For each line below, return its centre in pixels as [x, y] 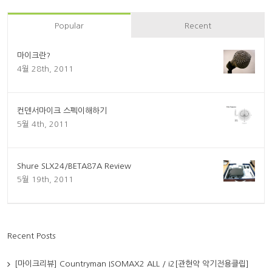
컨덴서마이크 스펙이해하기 [62, 111]
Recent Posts [31, 236]
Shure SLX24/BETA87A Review [74, 166]
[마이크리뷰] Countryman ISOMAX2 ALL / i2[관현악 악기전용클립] [132, 264]
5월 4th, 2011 [43, 124]
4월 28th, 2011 [45, 69]
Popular [69, 26]
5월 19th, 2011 [45, 180]
